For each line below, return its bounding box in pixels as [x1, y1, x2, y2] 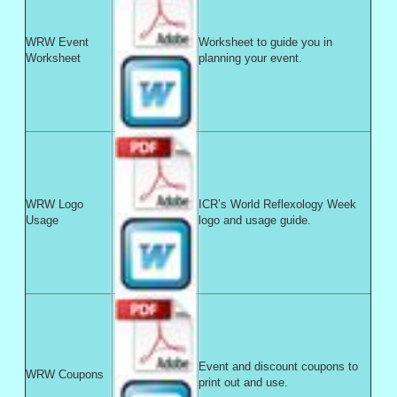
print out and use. [198, 376, 289, 390]
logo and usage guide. [198, 214, 312, 228]
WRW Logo [26, 198, 84, 212]
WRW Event [26, 35, 90, 50]
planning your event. [198, 51, 303, 66]
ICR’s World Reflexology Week [198, 198, 357, 212]
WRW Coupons [26, 368, 105, 382]
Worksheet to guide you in [198, 35, 333, 50]
